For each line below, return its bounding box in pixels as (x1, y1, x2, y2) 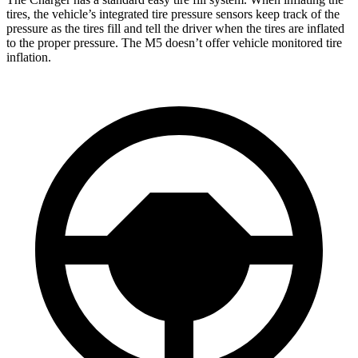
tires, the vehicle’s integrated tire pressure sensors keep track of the (6, 6, 340, 21)
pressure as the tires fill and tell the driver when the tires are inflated (6, 21, 344, 35)
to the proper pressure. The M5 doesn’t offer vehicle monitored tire (6, 35, 342, 50)
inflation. (6, 50, 51, 64)
